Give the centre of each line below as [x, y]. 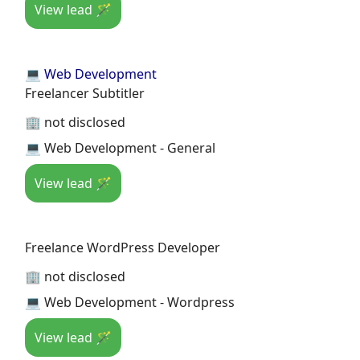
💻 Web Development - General [120, 147]
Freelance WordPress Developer [123, 247]
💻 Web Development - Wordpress [130, 302]
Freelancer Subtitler [85, 93]
